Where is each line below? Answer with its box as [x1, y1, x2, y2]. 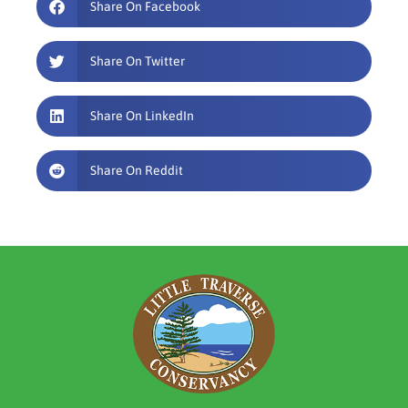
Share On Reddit [89, 163, 183, 178]
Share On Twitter [89, 54, 185, 69]
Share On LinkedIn [89, 108, 194, 124]
